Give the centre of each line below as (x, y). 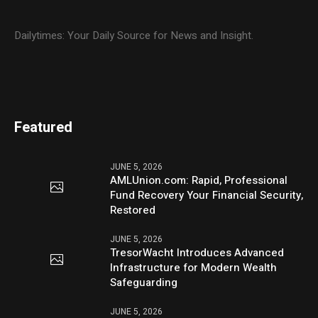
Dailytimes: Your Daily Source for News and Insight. (134, 35)
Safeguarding (144, 282)
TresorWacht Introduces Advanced (197, 252)
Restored (133, 210)
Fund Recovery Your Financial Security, (207, 195)
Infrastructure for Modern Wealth (194, 267)
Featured (44, 127)
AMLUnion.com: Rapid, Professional (199, 180)
